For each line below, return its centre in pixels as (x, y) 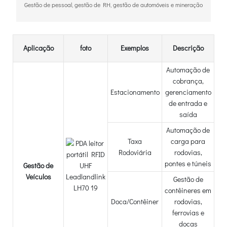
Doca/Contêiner (135, 201)
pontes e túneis (188, 163)
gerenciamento (188, 92)
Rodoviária (135, 152)
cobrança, (188, 81)
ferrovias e (188, 212)
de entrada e (188, 103)
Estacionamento (135, 92)
